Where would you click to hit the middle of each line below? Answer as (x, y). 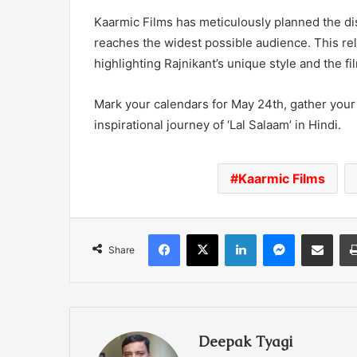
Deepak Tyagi (245, 342)
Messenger (322, 234)
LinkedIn (277, 234)
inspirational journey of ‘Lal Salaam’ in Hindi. (218, 125)
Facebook (204, 234)
